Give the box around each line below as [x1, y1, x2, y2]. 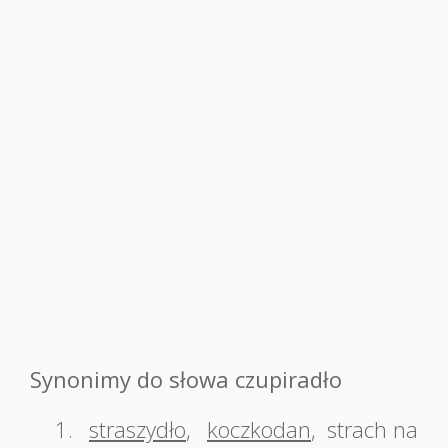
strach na [327, 414, 418, 444]
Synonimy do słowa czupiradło [30, 364, 342, 394]
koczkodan [207, 414, 311, 444]
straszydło [89, 414, 186, 444]
